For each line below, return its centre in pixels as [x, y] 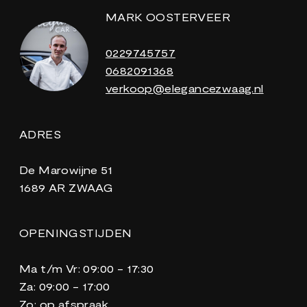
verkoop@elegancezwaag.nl [184, 88]
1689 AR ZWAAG [66, 188]
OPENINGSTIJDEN [75, 233]
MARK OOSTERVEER [168, 17]
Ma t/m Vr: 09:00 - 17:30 [86, 269]
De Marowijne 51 [65, 170]
